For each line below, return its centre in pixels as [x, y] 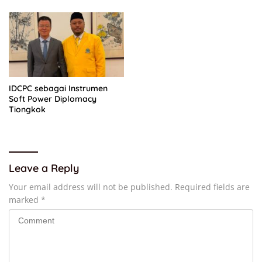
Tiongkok [27, 109]
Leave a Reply [44, 168]
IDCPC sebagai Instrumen [58, 88]
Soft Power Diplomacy [53, 99]
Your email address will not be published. [91, 187]
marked [25, 199]
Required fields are [212, 187]
